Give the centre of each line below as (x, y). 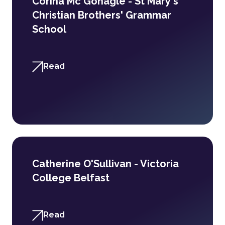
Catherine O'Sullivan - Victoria (105, 164)
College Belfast (71, 178)
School (49, 29)
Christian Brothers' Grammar (102, 15)
